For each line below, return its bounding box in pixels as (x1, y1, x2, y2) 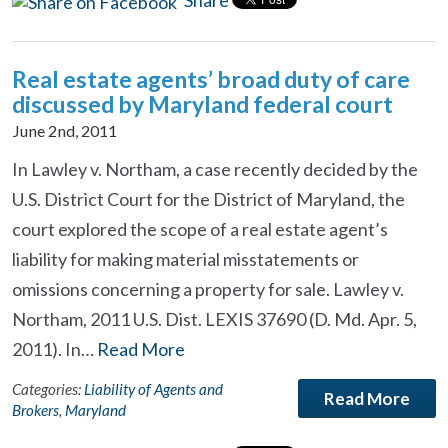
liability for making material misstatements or (12, 248, 359, 270)
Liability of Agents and (84, 380, 223, 398)
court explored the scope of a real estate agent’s (12, 218, 388, 240)
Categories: (12, 380, 84, 398)
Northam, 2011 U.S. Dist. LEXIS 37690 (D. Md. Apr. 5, (12, 308, 417, 330)
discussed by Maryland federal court (12, 90, 393, 118)
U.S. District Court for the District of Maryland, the (12, 188, 405, 210)
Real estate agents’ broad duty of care (12, 65, 410, 93)
